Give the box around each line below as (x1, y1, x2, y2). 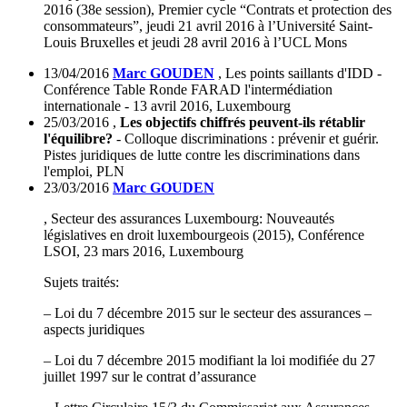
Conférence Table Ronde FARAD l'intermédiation (44, 82, 333, 98)
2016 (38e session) (44, 2, 151, 18)
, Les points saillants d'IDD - (218, 65, 382, 82)
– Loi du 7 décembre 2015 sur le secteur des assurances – (44, 305, 372, 322)
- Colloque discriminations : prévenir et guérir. (113, 131, 379, 147)
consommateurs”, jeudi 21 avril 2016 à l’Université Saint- (44, 18, 372, 35)
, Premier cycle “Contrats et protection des (151, 2, 392, 18)
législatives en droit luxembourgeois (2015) (44, 227, 291, 243)
